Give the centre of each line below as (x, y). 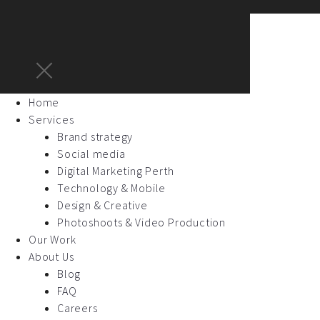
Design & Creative (102, 205)
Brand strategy (95, 137)
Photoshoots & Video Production (141, 222)
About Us (51, 257)
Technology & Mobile (112, 188)
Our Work (52, 240)
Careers (77, 308)
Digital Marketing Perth (116, 171)
